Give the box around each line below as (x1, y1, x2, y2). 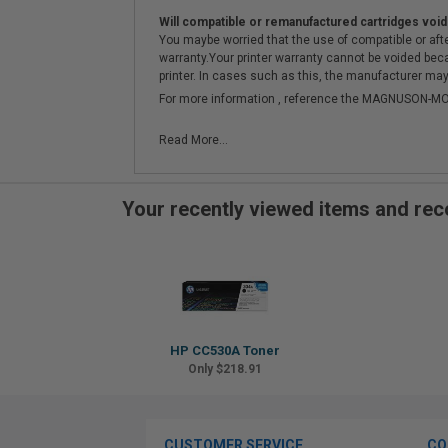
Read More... (159, 133, 228, 147)
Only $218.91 (187, 362, 262, 376)
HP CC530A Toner (169, 343, 280, 358)
